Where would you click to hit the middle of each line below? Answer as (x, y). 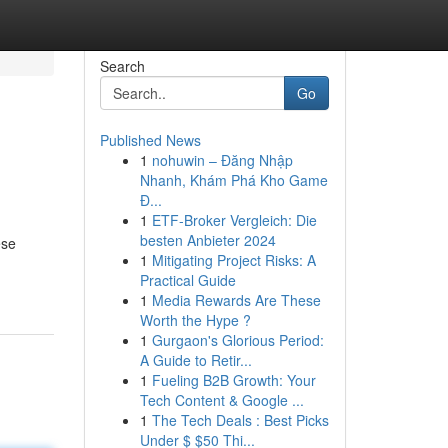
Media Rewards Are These (236, 300)
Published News (150, 140)
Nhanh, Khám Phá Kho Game (233, 180)
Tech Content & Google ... (221, 400)
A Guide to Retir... (195, 360)
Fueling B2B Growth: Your (233, 380)
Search (122, 66)
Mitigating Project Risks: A (233, 260)
